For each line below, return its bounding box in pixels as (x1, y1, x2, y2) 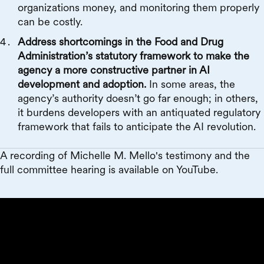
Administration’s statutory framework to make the (18, 49, 249, 63)
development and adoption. (18, 77, 149, 91)
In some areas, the (149, 77, 235, 91)
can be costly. (18, 15, 82, 29)
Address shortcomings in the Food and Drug (18, 35, 223, 49)
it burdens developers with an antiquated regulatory (18, 105, 260, 120)
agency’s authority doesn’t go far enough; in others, (18, 91, 258, 105)
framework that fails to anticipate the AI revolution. (18, 120, 256, 134)
